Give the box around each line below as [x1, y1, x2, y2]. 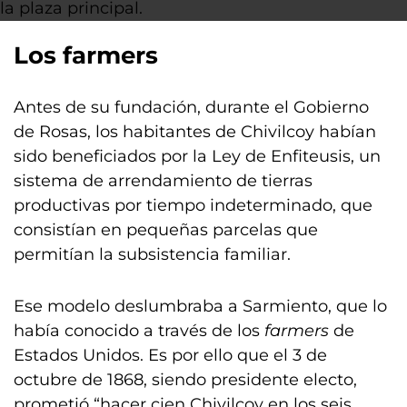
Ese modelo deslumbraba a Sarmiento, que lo [14, 296, 387, 316]
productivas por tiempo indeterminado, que [14, 195, 372, 215]
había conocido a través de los [14, 321, 264, 341]
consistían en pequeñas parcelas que [14, 220, 318, 240]
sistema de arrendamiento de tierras [14, 171, 313, 191]
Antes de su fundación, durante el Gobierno [14, 97, 369, 117]
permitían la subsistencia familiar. [14, 244, 295, 264]
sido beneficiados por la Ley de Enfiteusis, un [14, 146, 381, 166]
